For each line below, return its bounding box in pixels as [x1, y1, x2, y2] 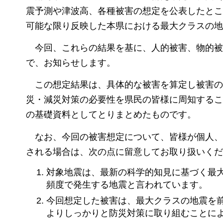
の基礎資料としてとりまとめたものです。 [26, 110, 196, 120]
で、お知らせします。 [26, 57, 115, 68]
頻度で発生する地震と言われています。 [46, 180, 208, 190]
